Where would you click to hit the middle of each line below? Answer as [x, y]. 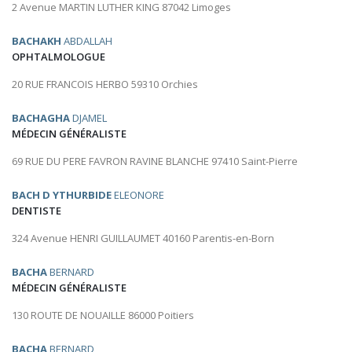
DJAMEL [88, 118]
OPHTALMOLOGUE [59, 57]
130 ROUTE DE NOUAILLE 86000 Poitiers [103, 315]
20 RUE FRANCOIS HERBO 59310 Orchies [105, 84]
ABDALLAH [87, 41]
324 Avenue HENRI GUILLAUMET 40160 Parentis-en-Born [143, 238]
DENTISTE [37, 211]
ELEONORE [138, 195]
